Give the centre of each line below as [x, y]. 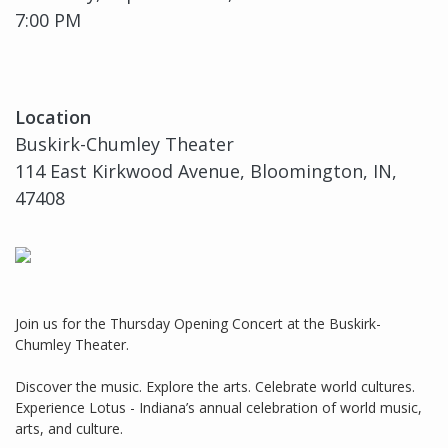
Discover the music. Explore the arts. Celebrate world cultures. [215, 387]
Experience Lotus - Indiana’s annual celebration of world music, [218, 408]
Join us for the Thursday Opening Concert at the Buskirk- [198, 324]
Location [53, 117]
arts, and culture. [69, 429]
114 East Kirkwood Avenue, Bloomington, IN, [206, 171]
